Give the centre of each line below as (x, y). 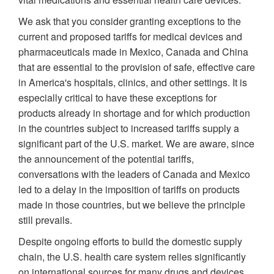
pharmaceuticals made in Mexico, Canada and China (133, 52)
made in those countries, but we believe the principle (132, 205)
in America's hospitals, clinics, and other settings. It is (133, 82)
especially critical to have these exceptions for (117, 98)
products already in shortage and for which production (134, 113)
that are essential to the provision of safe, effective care (137, 67)
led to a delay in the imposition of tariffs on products (129, 189)
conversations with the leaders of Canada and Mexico (134, 174)
